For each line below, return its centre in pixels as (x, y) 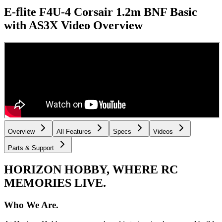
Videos (163, 131)
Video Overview (102, 25)
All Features (74, 131)
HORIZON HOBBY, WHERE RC (91, 169)
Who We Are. (31, 205)
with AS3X (31, 25)
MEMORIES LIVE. (55, 183)
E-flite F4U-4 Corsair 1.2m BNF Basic (101, 12)
